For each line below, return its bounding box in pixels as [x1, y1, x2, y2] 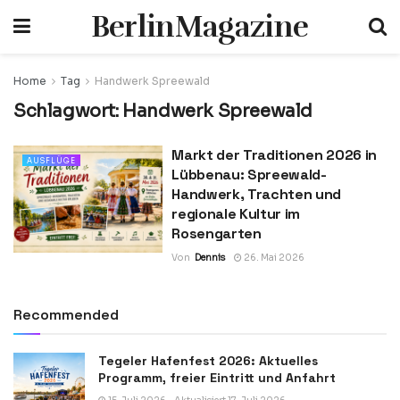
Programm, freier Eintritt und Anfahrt [98, 370, 336, 386]
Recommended [13, 305, 119, 324]
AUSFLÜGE [27, 156, 76, 165]
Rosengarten [171, 224, 262, 243]
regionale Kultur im [171, 204, 301, 223]
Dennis [195, 252, 226, 263]
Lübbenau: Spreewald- [171, 165, 327, 184]
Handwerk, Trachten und [171, 185, 342, 204]
